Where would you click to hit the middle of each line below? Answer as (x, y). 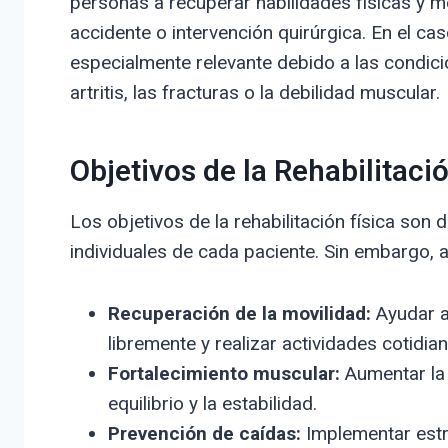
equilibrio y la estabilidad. (212, 403)
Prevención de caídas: (204, 433)
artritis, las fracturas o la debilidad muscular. (254, 92)
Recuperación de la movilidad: (239, 313)
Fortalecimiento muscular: (223, 373)
